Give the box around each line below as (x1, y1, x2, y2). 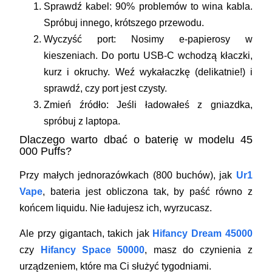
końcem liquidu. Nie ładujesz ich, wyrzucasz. (19, 202, 212, 213)
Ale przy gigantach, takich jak (19, 228, 153, 239)
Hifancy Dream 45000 (152, 228, 253, 239)
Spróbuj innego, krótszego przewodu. (44, 17, 205, 28)
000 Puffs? (19, 144, 72, 157)
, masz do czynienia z (144, 244, 253, 255)
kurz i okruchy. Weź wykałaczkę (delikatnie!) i (44, 66, 253, 77)
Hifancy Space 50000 (40, 244, 145, 255)
